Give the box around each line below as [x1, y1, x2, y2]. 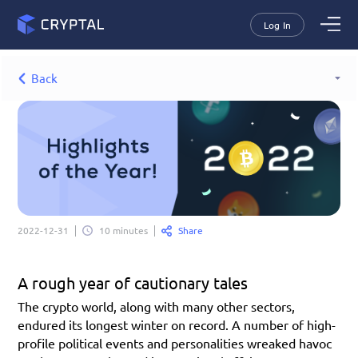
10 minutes [99, 224, 149, 237]
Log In [263, 18, 291, 31]
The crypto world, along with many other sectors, [18, 297, 296, 314]
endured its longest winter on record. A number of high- [18, 316, 336, 332]
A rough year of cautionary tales [18, 272, 249, 292]
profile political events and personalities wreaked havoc [18, 334, 332, 351]
